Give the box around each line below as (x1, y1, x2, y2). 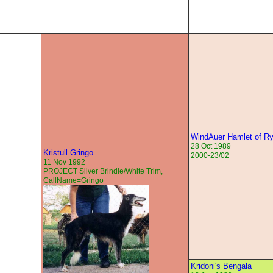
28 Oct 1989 (191, 142, 231, 151)
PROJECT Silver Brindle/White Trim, (43, 167, 163, 176)
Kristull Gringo (43, 148, 93, 158)
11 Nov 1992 (43, 158, 85, 167)
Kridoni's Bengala (191, 261, 252, 271)
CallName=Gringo (43, 176, 104, 185)
